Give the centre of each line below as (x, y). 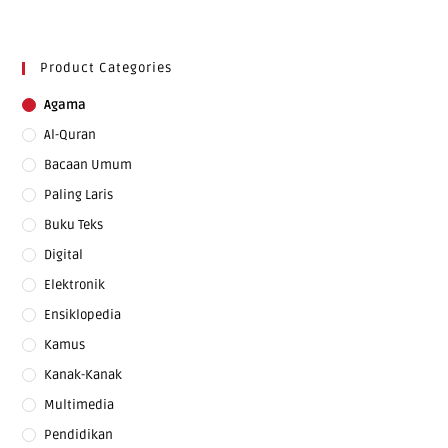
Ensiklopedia (83, 314)
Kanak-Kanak (83, 374)
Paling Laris (79, 194)
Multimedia (79, 404)
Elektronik (75, 284)
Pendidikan (79, 434)
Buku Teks (74, 224)
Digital (64, 254)
